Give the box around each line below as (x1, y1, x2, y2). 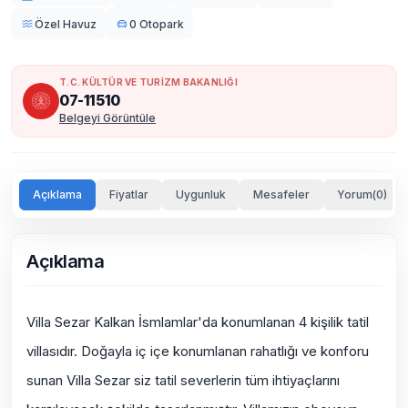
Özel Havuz (35, 16, 97, 31)
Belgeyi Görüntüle (59, 111, 156, 125)
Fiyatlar (109, 188, 148, 201)
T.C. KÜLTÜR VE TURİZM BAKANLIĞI (59, 76, 238, 87)
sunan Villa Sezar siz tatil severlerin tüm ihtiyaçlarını (26, 372, 340, 389)
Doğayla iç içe (81, 342, 173, 360)
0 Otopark (129, 16, 184, 31)
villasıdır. (26, 342, 81, 360)
